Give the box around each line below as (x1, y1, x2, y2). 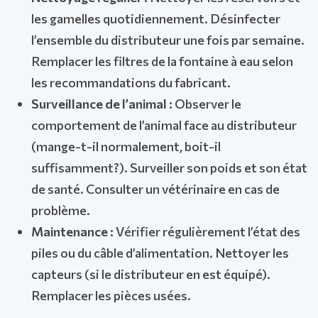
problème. (31, 202, 90, 218)
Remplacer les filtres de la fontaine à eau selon (31, 53, 293, 69)
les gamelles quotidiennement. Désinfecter (31, 11, 280, 26)
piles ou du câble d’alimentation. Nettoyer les (31, 245, 289, 261)
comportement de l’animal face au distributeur (31, 117, 297, 133)
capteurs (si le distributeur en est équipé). (31, 266, 270, 282)
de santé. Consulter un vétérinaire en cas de (31, 181, 280, 197)
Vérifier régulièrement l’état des (116, 224, 300, 239)
